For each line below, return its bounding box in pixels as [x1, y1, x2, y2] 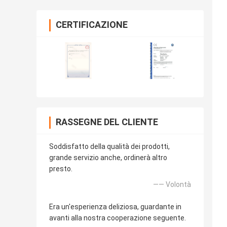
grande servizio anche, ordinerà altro [49, 154, 167, 162]
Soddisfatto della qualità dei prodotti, [49, 142, 170, 151]
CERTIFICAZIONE [56, 19, 128, 30]
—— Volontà [153, 180, 191, 189]
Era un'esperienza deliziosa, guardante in [49, 203, 181, 211]
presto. [49, 165, 72, 173]
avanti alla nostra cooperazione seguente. [49, 214, 186, 222]
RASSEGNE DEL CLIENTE [56, 117, 158, 128]
